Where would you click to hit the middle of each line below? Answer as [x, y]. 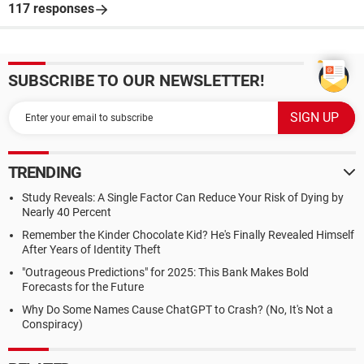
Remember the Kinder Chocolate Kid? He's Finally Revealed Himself [188, 235]
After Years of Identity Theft [91, 249]
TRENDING [45, 172]
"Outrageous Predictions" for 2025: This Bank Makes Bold [165, 272]
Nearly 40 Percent [67, 212]
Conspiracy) [52, 324]
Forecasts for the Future [83, 287]
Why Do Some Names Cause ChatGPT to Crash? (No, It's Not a [178, 310]
